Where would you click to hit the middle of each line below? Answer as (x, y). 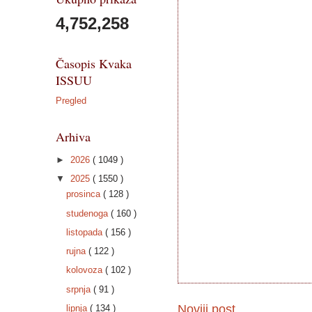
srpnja (79, 289)
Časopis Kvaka (93, 63)
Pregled (71, 101)
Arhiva (73, 136)
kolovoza (85, 270)
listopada (85, 232)
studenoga (88, 213)
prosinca (84, 194)
